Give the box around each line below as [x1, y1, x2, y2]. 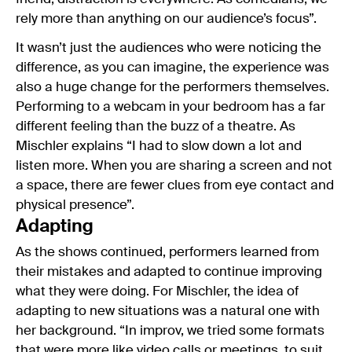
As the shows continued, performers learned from [16, 245, 319, 259]
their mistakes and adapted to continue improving [16, 265, 322, 279]
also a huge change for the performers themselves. [16, 80, 329, 94]
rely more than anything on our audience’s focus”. [16, 12, 317, 26]
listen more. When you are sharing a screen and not [16, 159, 332, 173]
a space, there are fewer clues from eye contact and [16, 178, 334, 192]
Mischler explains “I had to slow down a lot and [16, 139, 302, 153]
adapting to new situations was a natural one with [16, 304, 320, 318]
